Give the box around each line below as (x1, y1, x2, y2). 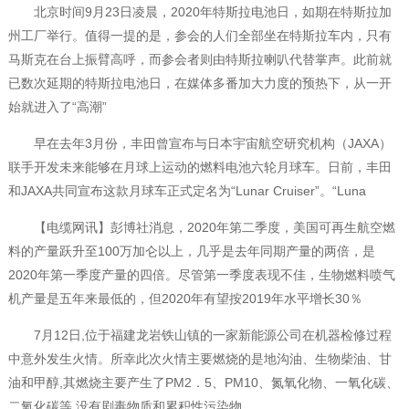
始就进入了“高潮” (7, 100, 107, 115)
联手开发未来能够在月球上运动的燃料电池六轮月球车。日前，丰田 (7, 160, 392, 175)
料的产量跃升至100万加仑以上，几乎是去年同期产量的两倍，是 (7, 244, 375, 259)
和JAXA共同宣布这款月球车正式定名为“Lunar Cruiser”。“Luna (7, 184, 366, 199)
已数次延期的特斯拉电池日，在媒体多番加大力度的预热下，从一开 (7, 76, 392, 91)
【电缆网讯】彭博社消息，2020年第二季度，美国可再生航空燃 (7, 220, 395, 236)
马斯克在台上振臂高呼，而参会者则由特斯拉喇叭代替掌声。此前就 (7, 52, 392, 68)
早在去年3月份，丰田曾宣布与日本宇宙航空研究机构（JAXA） (7, 136, 392, 152)
